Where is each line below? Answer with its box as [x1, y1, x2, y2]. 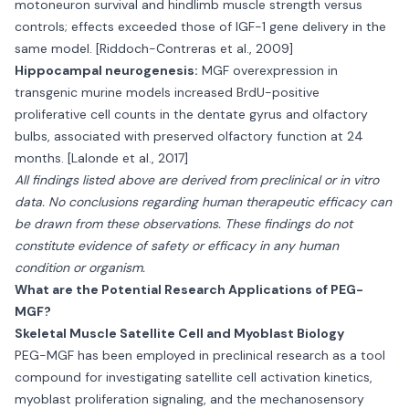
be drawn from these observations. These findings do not [15, 215, 352, 232]
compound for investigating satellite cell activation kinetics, [15, 369, 372, 385]
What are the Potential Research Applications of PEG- [15, 281, 363, 298]
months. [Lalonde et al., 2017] [15, 150, 188, 166]
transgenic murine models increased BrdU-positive [15, 84, 320, 100]
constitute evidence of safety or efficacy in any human [15, 237, 339, 254]
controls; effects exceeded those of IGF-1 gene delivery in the [15, 18, 386, 35]
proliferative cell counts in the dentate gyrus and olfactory [15, 106, 368, 122]
